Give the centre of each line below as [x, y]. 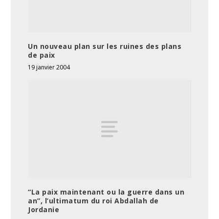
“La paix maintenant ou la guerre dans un [106, 192]
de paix [42, 55]
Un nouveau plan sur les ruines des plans [105, 46]
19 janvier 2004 [49, 67]
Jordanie [44, 209]
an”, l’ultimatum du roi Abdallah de [93, 200]
